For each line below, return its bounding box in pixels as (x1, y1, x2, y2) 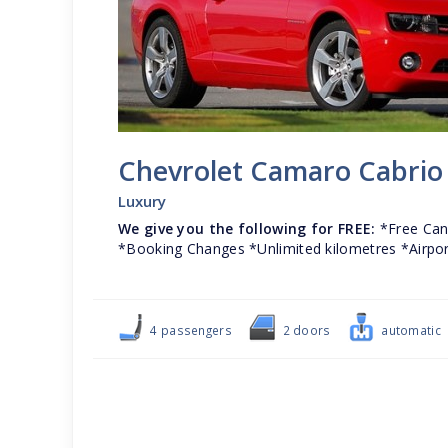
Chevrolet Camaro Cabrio (118, 152, 443, 189)
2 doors (279, 322, 331, 338)
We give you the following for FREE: (118, 219, 376, 238)
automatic (377, 322, 441, 338)
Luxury (118, 191, 166, 211)
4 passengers (147, 322, 232, 338)
